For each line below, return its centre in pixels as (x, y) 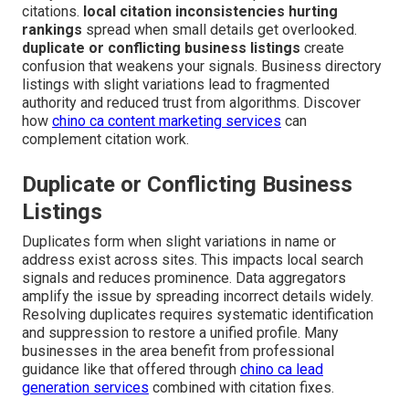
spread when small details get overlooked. (220, 30)
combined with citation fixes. (241, 388)
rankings (52, 30)
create (322, 48)
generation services (85, 388)
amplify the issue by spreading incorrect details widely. (198, 297)
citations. (52, 12)
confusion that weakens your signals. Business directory (202, 67)
